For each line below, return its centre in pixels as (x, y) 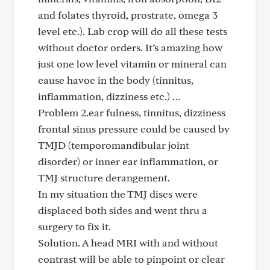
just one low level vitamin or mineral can (132, 64)
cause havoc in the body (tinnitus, (116, 80)
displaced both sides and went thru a (123, 210)
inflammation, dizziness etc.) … (109, 96)
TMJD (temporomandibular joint (114, 145)
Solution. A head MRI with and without (128, 243)
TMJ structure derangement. (104, 177)
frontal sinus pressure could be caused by (134, 129)
